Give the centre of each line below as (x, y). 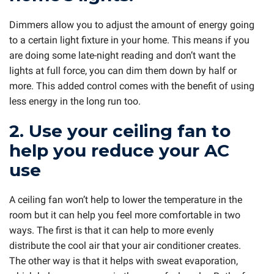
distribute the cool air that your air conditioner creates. (125, 245)
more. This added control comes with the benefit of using (132, 86)
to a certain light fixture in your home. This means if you (129, 40)
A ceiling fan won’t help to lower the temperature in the (126, 199)
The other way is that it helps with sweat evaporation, (124, 261)
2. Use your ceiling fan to (120, 131)
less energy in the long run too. (75, 101)
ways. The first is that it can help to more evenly (112, 230)
